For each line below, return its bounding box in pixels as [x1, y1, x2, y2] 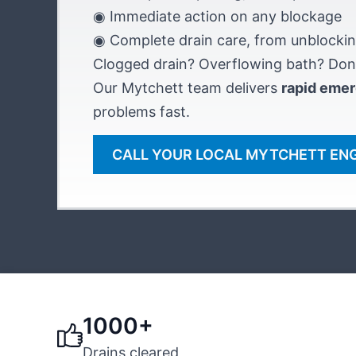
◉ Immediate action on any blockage [93, 8, 342, 25]
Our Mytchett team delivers [93, 79, 281, 96]
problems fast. [93, 103, 190, 120]
